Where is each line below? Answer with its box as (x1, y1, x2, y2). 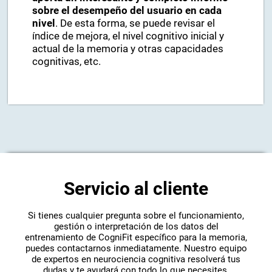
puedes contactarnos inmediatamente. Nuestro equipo (25, 243, 247, 254)
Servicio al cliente (64, 178, 208, 200)
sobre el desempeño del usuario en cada (32, 5, 222, 17)
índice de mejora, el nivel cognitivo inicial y (32, 30, 225, 42)
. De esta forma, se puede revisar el (55, 18, 216, 30)
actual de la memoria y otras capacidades (32, 43, 224, 55)
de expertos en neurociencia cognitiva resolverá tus (32, 254, 240, 265)
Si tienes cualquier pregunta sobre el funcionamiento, (28, 210, 244, 222)
